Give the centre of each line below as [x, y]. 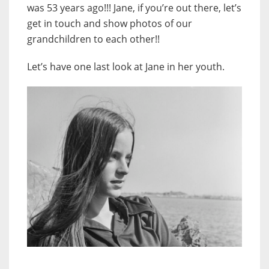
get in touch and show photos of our [110, 23]
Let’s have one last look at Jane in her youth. [126, 66]
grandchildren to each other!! [93, 39]
